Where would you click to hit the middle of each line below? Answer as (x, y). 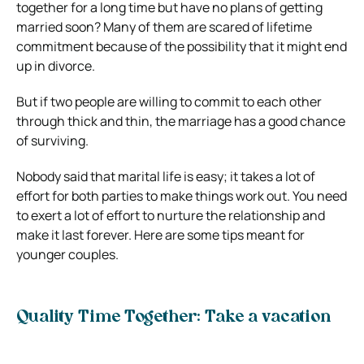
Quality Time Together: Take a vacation (173, 317)
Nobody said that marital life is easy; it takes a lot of (166, 176)
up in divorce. (56, 65)
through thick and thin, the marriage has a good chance (181, 121)
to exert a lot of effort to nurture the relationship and (171, 215)
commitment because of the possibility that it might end (182, 46)
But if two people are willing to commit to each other (169, 101)
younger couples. (67, 254)
